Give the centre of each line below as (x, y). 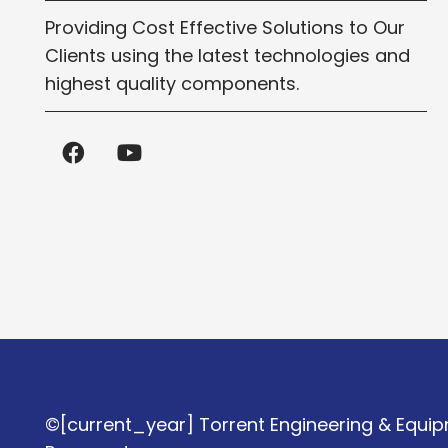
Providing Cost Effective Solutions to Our (225, 27)
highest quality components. (172, 83)
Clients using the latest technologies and (227, 55)
